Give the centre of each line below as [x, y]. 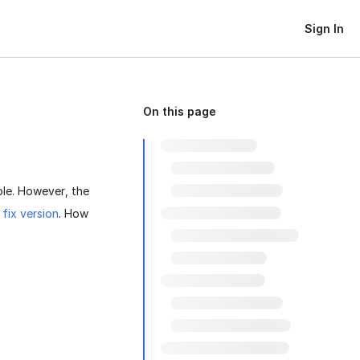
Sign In [324, 28]
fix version [31, 213]
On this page [180, 111]
